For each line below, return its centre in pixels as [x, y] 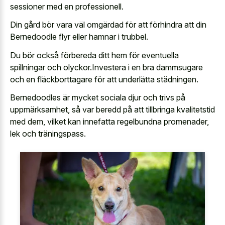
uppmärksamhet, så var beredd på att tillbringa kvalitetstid [113, 110]
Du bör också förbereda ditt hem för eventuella [94, 55]
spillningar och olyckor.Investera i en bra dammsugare [106, 67]
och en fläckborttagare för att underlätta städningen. [104, 79]
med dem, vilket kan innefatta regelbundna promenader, [109, 122]
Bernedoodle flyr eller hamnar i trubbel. [79, 37]
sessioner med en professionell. [67, 6]
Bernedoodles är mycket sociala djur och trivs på [98, 98]
